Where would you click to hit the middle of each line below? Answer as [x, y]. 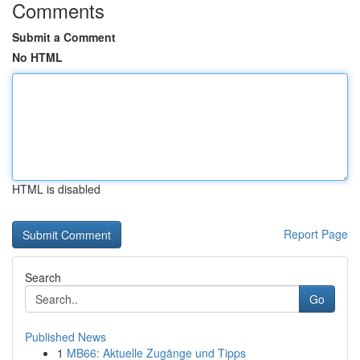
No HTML [37, 57]
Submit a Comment [64, 37]
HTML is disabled [56, 189]
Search [43, 277]
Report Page [316, 234]
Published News [65, 337]
